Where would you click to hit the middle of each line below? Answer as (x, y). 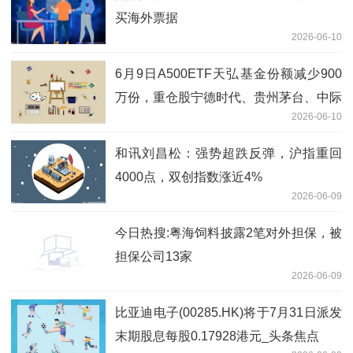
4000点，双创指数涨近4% (189, 176)
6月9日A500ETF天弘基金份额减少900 (229, 73)
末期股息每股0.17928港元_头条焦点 (217, 336)
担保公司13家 (154, 256)
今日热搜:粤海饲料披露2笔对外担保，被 (229, 232)
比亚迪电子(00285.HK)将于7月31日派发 (229, 312)
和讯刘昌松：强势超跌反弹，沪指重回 (229, 153)
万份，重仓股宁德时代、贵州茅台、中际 (229, 97)
